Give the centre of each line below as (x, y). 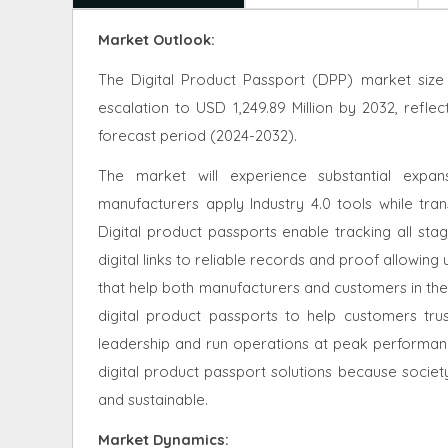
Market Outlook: (156, 39)
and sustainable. (153, 399)
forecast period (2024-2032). (199, 135)
